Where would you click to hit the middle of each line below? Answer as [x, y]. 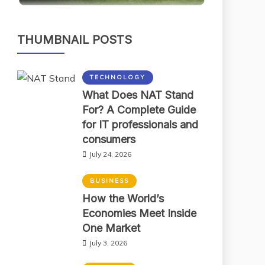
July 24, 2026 [110, 154]
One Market [111, 228]
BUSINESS [109, 180]
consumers [109, 139]
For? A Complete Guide [139, 109]
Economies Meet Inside [139, 213]
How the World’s [123, 198]
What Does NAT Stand [138, 95]
